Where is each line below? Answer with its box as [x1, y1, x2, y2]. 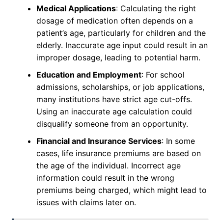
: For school [141, 70, 185, 80]
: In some [161, 136, 195, 146]
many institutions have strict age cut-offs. [36, 94, 192, 105]
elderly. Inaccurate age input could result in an [36, 40, 208, 51]
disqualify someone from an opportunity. [36, 119, 188, 129]
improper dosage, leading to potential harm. [36, 53, 200, 63]
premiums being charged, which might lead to [36, 185, 207, 195]
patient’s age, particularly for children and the [36, 28, 206, 38]
